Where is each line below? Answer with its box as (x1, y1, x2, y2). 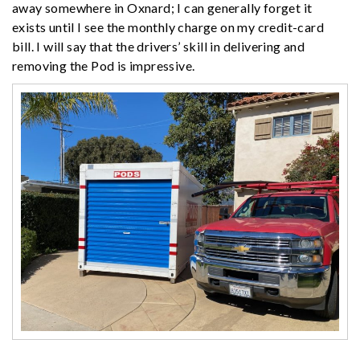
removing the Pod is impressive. (12, 57, 195, 73)
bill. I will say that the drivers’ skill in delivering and (12, 38, 305, 54)
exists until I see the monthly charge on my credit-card (12, 18, 324, 35)
